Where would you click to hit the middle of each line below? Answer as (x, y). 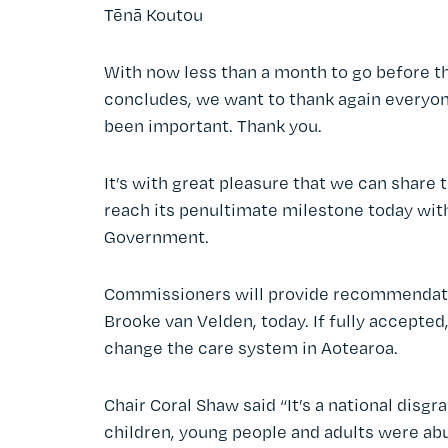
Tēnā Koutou (153, 14)
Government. (156, 236)
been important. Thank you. (213, 125)
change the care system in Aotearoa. (251, 347)
